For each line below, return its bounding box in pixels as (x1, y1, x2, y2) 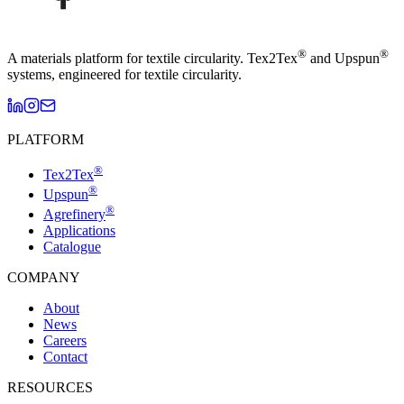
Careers (43, 333, 87, 349)
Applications (43, 223, 115, 239)
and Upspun (307, 50, 380, 67)
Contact (43, 349, 87, 365)
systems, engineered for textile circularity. (7, 67, 242, 83)
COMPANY (7, 270, 80, 286)
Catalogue (43, 239, 101, 255)
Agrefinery (43, 207, 106, 223)
